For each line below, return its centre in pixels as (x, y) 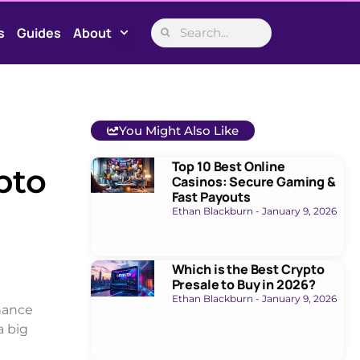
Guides (39, 33)
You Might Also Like (178, 130)
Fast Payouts (211, 196)
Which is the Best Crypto (248, 270)
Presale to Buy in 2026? (243, 285)
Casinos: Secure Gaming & (254, 181)
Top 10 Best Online (228, 166)
